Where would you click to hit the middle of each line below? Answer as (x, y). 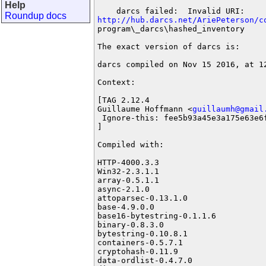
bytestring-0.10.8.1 (142, 234)
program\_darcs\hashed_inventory (171, 29)
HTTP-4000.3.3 (128, 162)
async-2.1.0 (123, 189)
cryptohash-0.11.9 (138, 251)
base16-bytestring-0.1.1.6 (157, 216)
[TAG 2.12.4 (123, 100)
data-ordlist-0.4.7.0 (145, 260)
